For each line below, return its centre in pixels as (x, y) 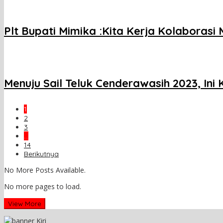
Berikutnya (41, 154)
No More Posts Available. (45, 170)
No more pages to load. (43, 187)
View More (25, 204)
